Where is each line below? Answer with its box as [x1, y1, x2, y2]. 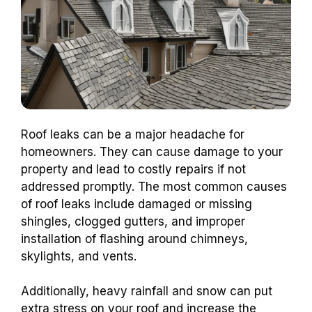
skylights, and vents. [21, 249, 136, 263]
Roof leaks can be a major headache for [21, 127, 244, 141]
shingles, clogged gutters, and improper [21, 214, 245, 228]
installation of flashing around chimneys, [21, 231, 248, 246]
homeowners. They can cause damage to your [21, 144, 283, 159]
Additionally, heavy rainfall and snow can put [21, 284, 272, 299]
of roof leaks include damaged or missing [21, 196, 252, 211]
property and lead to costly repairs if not [21, 162, 246, 176]
